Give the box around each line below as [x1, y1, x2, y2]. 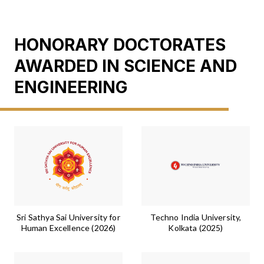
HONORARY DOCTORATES [14, 35, 226, 55]
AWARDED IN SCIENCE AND [14, 56, 237, 77]
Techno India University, [150, 212, 242, 223]
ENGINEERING [14, 77, 128, 98]
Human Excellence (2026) [21, 223, 116, 233]
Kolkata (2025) [168, 223, 223, 233]
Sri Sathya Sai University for [16, 212, 120, 223]
